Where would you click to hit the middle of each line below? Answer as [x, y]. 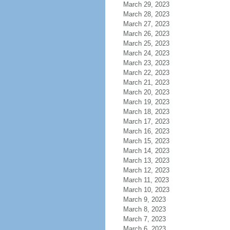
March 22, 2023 [146, 73]
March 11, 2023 [146, 180]
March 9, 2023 [144, 199]
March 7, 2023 [144, 219]
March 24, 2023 [146, 53]
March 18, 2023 [146, 112]
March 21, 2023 [146, 82]
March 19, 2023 [146, 102]
